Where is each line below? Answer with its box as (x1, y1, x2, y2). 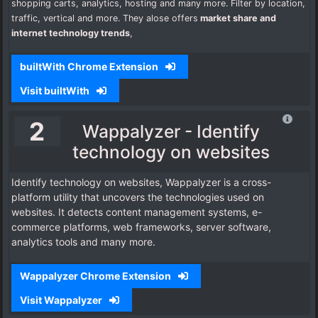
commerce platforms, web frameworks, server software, (11, 221, 271, 234)
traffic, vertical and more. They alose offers (11, 13, 198, 24)
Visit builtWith (19, 84, 92, 97)
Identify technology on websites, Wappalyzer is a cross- (11, 176, 271, 189)
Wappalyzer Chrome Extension (19, 270, 173, 283)
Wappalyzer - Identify (82, 120, 261, 142)
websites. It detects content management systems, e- (11, 206, 262, 219)
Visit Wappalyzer (19, 293, 104, 306)
